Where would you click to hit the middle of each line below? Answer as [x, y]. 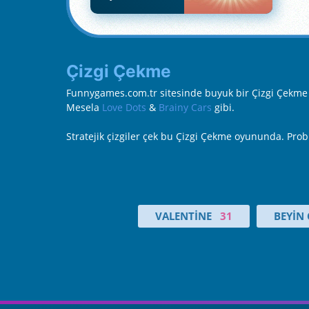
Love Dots [124, 108]
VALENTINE [183, 216]
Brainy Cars [185, 108]
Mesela [84, 108]
